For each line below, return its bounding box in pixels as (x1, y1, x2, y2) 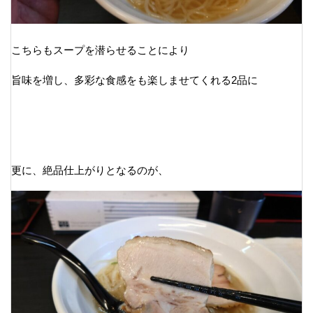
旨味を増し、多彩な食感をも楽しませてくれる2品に (11, 73, 258, 86)
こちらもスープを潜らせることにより (11, 43, 189, 56)
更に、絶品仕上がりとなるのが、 (11, 163, 168, 176)
